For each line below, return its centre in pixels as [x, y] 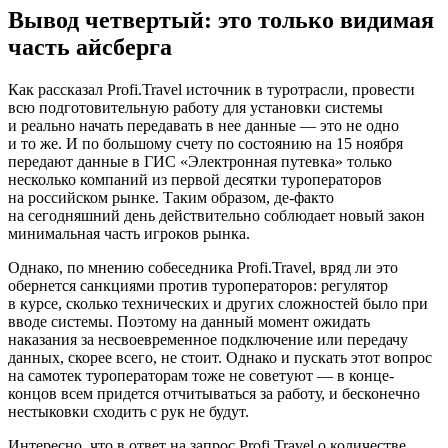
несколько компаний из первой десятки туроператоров [195, 179]
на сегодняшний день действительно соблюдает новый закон [216, 215]
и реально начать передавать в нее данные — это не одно [203, 125]
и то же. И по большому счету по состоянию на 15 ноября [205, 143]
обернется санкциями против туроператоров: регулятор [198, 285]
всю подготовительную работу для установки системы [195, 107]
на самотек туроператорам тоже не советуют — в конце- [201, 375]
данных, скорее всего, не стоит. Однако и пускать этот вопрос [220, 357]
